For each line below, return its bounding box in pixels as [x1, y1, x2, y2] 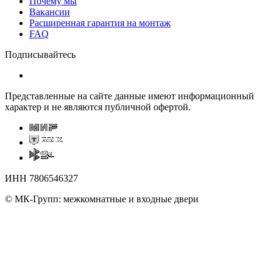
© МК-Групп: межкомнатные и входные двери [5, 193, 199, 204]
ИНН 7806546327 [5, 172, 78, 183]
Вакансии [29, 6, 70, 17]
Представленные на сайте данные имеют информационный [5, 90, 254, 101]
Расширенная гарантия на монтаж [29, 17, 171, 28]
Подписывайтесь [5, 49, 76, 60]
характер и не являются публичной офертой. [5, 101, 191, 112]
